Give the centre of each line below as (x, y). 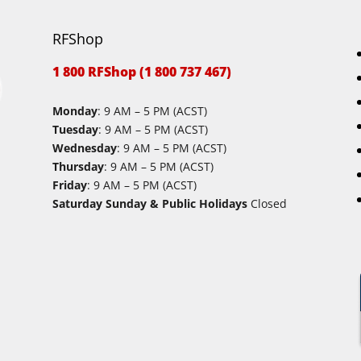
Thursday (78, 167)
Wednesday (84, 148)
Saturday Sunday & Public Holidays (149, 204)
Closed (267, 204)
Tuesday (75, 130)
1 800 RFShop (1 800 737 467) (141, 72)
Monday (75, 111)
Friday (69, 185)
